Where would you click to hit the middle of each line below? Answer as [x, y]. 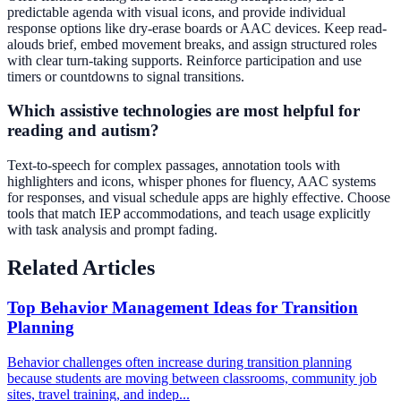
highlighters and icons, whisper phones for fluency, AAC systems [192, 181]
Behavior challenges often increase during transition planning [179, 362]
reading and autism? [83, 131]
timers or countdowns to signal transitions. [126, 76]
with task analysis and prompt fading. [112, 230]
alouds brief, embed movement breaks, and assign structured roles [192, 44]
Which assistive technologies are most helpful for [183, 111]
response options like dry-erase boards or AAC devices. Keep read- [197, 28]
